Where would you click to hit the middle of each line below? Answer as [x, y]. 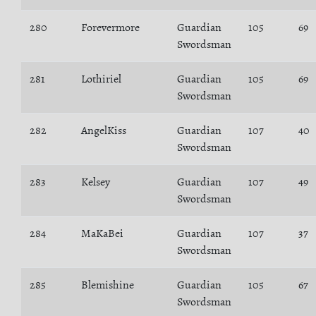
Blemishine [108, 285]
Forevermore [110, 28]
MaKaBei [102, 233]
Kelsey [96, 182]
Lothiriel [101, 79]
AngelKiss [104, 130]
